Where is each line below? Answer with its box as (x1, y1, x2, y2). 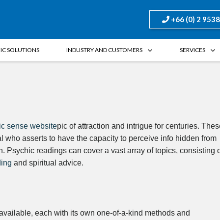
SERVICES (179, 46, 205, 54)
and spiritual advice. (12, 158, 83, 167)
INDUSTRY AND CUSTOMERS (66, 46, 143, 54)
